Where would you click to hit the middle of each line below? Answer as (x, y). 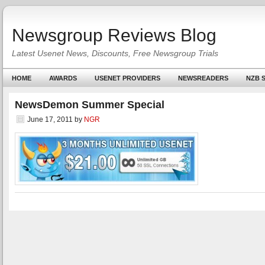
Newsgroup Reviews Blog (114, 35)
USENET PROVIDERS (127, 78)
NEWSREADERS (203, 78)
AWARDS (63, 78)
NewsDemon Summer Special (90, 105)
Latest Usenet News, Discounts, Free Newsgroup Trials (115, 53)
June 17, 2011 (50, 119)
